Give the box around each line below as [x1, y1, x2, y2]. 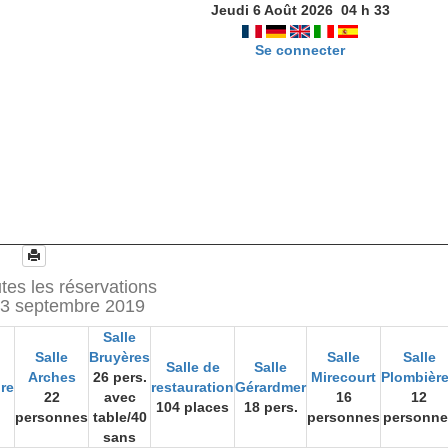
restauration [151, 379, 234, 395]
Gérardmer [235, 379, 306, 395]
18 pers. [243, 399, 298, 415]
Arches [27, 369, 76, 385]
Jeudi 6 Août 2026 [210, 2, 333, 18]
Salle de [165, 359, 220, 375]
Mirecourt [311, 369, 376, 385]
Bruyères [89, 349, 150, 365]
